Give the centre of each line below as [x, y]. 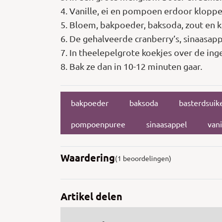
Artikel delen [91, 196]
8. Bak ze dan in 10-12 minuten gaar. [131, 66]
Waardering [88, 158]
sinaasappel [166, 124]
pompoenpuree [98, 124]
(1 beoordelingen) [143, 158]
